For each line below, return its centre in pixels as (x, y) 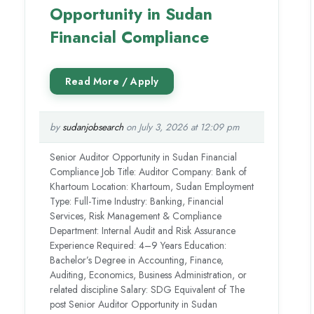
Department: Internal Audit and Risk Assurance (143, 230)
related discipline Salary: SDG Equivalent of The (148, 289)
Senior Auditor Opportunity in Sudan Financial (144, 157)
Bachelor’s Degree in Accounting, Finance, (137, 260)
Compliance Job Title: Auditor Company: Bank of (149, 171)
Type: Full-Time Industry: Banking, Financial (137, 201)
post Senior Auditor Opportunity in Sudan (134, 304)
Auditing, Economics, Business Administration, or (149, 274)
